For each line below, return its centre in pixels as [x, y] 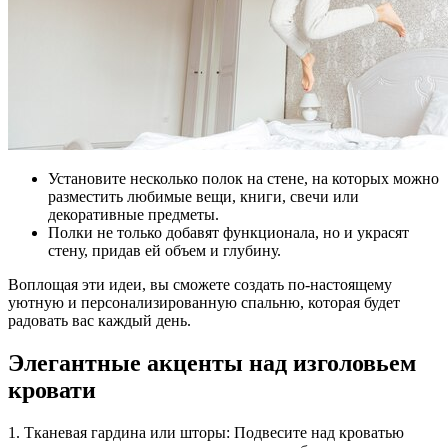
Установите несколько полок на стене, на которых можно [243, 178]
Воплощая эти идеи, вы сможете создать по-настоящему [200, 284]
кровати [52, 389]
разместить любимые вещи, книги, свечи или [203, 196]
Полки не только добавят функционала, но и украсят [228, 232]
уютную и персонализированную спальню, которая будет [204, 302]
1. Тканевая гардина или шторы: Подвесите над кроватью [206, 432]
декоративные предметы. [133, 214]
